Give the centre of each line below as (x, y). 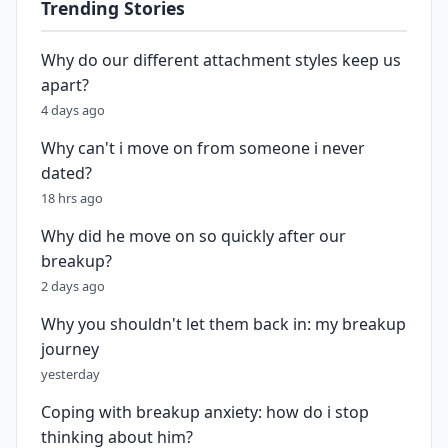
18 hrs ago (72, 198)
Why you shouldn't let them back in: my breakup (223, 324)
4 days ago (73, 110)
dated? (66, 173)
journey (70, 349)
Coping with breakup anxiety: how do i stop (205, 412)
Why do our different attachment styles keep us (221, 60)
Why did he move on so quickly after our (193, 236)
